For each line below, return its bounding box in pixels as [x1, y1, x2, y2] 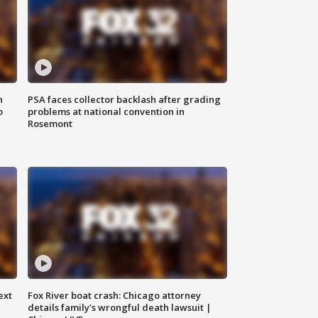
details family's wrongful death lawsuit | [28, 301, 212, 314]
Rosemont [28, 117, 73, 131]
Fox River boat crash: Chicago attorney [28, 289, 202, 302]
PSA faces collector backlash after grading [28, 93, 221, 106]
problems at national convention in [28, 105, 185, 119]
